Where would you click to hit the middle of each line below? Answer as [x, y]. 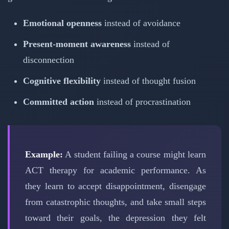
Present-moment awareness [77, 44]
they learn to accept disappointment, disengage [116, 186]
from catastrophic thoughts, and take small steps [116, 202]
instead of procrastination [142, 101]
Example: [44, 155]
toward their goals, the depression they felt [116, 218]
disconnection [49, 60]
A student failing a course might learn [134, 155]
